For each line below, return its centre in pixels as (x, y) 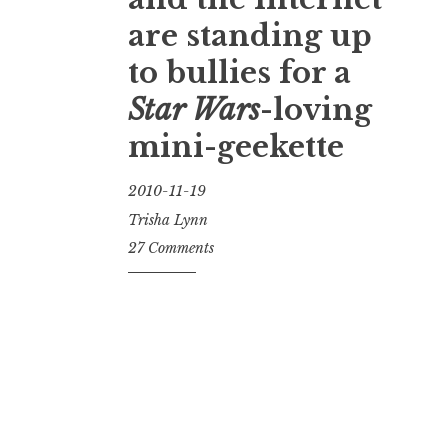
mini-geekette (236, 147)
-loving (316, 110)
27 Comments (171, 248)
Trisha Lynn (168, 219)
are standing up (250, 36)
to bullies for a (239, 73)
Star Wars (194, 110)
